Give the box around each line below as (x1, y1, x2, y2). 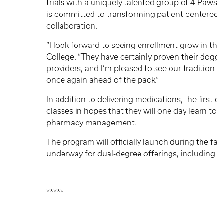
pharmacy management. (46, 118, 140, 127)
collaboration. (46, 21, 97, 30)
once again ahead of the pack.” (46, 75, 159, 84)
